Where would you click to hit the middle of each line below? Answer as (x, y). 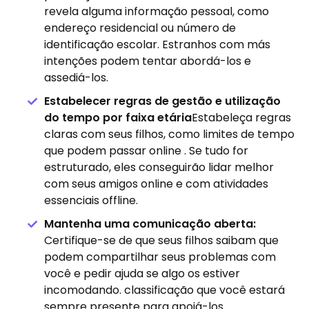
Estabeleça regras (241, 118)
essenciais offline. (91, 201)
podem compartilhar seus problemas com (160, 257)
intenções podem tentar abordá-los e (148, 61)
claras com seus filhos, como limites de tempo (169, 134)
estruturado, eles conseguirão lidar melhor (159, 168)
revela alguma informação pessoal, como (157, 12)
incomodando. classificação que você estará (165, 290)
